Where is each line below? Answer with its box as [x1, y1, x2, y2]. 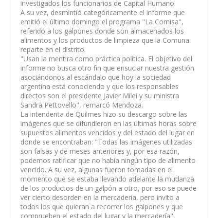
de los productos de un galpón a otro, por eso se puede [20, 183, 197, 193]
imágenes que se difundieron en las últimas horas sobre [20, 119, 197, 128]
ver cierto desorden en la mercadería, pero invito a [20, 193, 180, 202]
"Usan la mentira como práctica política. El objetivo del [20, 54, 193, 63]
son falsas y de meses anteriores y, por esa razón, [20, 146, 180, 156]
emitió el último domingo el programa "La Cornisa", [20, 17, 184, 26]
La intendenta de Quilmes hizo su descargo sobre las [20, 109, 188, 119]
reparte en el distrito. [20, 45, 86, 54]
